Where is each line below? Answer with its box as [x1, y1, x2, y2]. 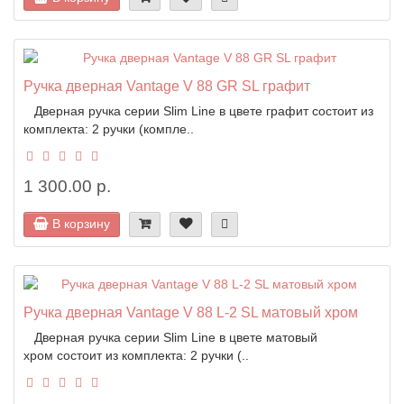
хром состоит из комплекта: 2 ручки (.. [23, 347, 249, 363]
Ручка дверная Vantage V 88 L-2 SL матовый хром [23, 303, 358, 320]
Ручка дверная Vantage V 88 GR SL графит [23, 77, 310, 94]
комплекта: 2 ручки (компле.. [23, 121, 194, 136]
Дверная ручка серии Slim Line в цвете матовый [23, 329, 317, 344]
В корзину [52, 216, 110, 231]
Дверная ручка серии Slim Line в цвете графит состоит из [23, 103, 373, 118]
